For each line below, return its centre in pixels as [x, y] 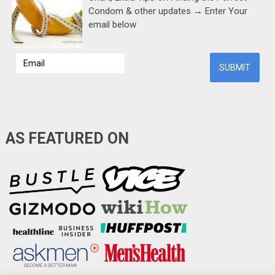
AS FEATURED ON [67, 139]
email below [112, 25]
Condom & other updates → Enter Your [168, 11]
